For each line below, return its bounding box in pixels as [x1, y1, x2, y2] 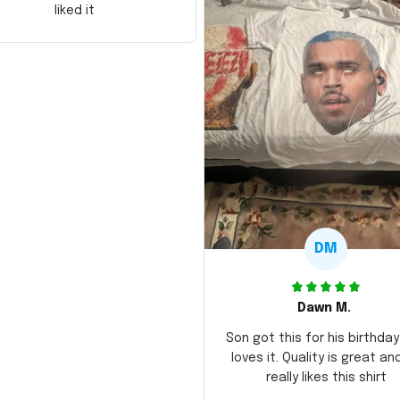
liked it [54, 4, 95, 17]
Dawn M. [297, 301, 351, 314]
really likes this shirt [265, 371, 387, 384]
